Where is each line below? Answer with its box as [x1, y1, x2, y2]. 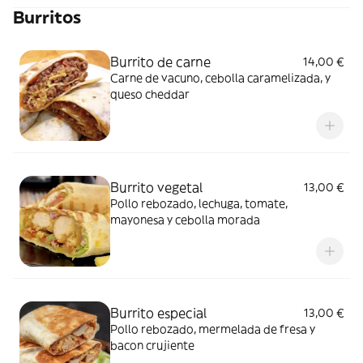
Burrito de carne [110, 53, 211, 70]
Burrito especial [110, 305, 207, 321]
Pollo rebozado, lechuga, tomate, [110, 196, 288, 211]
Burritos [13, 6, 81, 28]
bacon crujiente [110, 338, 194, 352]
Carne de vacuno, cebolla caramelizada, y [110, 70, 331, 85]
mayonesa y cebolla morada [110, 212, 260, 227]
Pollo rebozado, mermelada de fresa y [110, 322, 315, 336]
